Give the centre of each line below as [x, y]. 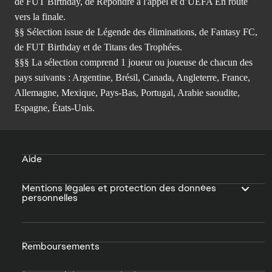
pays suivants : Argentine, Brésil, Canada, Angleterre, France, [132, 77]
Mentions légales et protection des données [119, 188]
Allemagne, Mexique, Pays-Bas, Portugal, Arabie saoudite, [127, 92]
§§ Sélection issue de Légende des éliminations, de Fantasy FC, [136, 32]
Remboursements [61, 246]
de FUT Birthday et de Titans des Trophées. [98, 47]
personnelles [50, 197]
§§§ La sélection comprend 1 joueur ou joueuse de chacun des [134, 62]
